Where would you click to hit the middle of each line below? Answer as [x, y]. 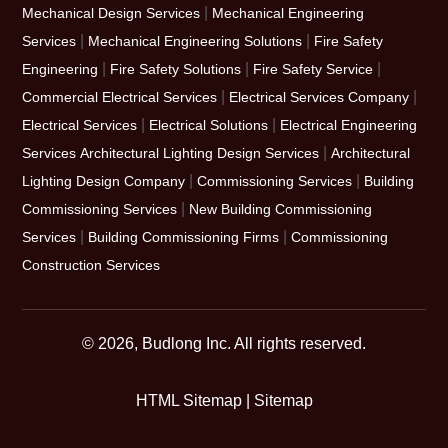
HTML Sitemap [188, 400]
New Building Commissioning [281, 208]
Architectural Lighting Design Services [200, 152]
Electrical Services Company [319, 96]
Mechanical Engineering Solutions [195, 40]
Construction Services [91, 264]
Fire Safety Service [313, 68]
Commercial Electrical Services [120, 96]
